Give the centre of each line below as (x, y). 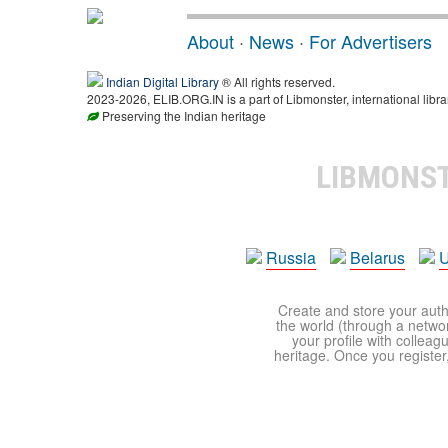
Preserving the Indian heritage (182, 115)
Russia (291, 257)
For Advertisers (370, 41)
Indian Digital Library (162, 81)
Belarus (377, 257)
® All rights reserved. (277, 81)
